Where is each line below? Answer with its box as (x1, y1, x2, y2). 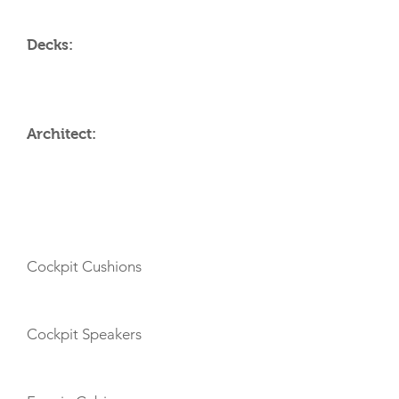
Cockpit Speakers (27, 325, 142, 343)
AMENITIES (27, 209, 104, 226)
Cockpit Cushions (27, 257, 142, 275)
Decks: (27, 37, 73, 53)
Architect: (27, 126, 96, 142)
